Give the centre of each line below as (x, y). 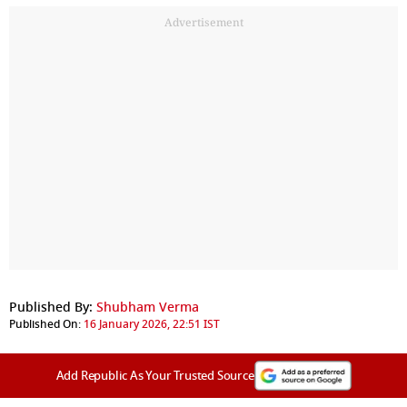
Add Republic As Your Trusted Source (155, 375)
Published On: (45, 324)
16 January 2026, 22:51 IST (152, 324)
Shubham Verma (148, 307)
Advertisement (203, 22)
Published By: (51, 307)
